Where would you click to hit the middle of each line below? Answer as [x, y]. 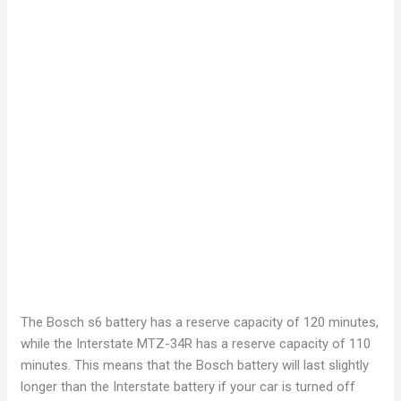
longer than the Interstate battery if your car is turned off [188, 387]
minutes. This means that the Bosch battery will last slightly [195, 366]
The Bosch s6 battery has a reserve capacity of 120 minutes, [200, 323]
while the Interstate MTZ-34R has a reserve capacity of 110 [196, 344]
